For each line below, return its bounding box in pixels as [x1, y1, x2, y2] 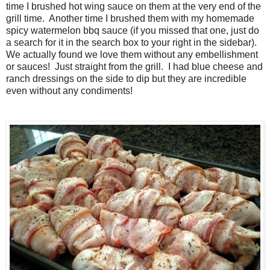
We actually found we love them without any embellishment [6, 49, 258, 60]
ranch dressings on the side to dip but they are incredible [6, 73, 246, 84]
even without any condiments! [6, 85, 133, 96]
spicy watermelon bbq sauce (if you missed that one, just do [6, 25, 259, 36]
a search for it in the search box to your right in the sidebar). [6, 37, 259, 48]
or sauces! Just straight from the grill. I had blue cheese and [6, 61, 263, 72]
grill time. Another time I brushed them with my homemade [6, 13, 254, 24]
